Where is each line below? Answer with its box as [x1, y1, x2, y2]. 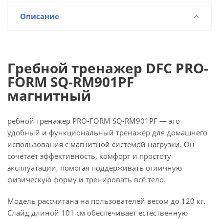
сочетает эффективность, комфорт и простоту [7, 151, 171, 161]
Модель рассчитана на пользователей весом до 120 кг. [7, 196, 205, 206]
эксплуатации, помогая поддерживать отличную [7, 163, 182, 173]
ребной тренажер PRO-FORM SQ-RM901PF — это [7, 116, 180, 126]
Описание [20, 11, 59, 21]
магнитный [7, 86, 91, 105]
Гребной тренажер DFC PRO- [7, 59, 208, 77]
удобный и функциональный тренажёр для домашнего [7, 128, 207, 137]
